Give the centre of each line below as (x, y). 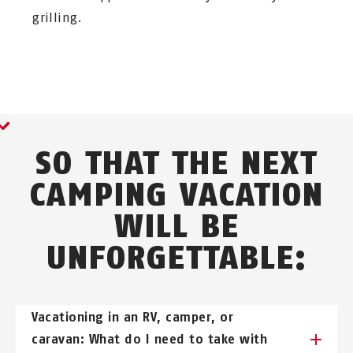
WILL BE (176, 226)
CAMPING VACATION (176, 195)
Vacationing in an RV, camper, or (133, 317)
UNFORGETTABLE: (176, 258)
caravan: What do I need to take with (150, 339)
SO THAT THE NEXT (176, 163)
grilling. (58, 18)
